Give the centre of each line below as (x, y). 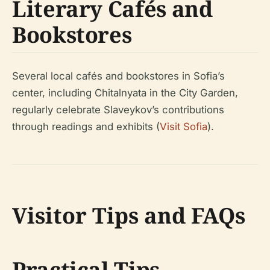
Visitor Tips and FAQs (129, 215)
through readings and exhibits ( (86, 127)
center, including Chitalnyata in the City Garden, (125, 93)
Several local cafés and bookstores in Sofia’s (118, 76)
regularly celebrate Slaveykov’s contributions (118, 110)
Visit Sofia (184, 127)
